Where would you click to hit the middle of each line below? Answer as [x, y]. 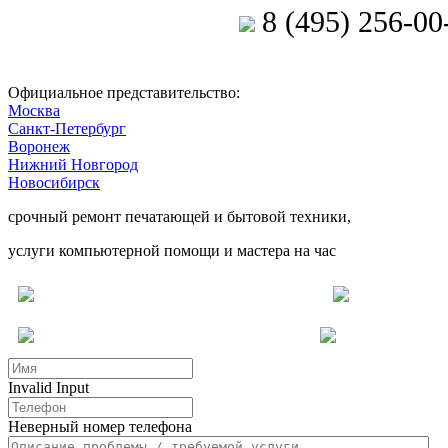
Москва [34, 110]
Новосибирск [54, 182]
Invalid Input [48, 387]
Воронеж [39, 146]
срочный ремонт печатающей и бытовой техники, [179, 216]
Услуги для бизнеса [229, 335]
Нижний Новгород [73, 164]
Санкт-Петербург [67, 128]
